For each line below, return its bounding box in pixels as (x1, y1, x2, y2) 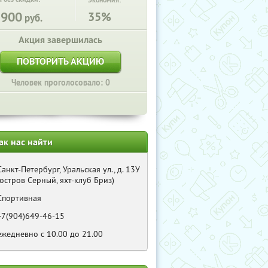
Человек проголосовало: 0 (11, 77, 110, 88)
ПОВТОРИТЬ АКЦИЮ (17, 55, 104, 68)
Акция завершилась (19, 33, 102, 46)
